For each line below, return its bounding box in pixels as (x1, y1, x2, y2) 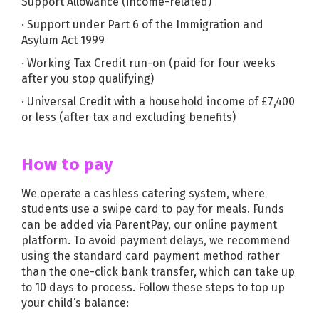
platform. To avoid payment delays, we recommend (21, 234, 291, 247)
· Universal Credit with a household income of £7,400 (21, 95, 295, 108)
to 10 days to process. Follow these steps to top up (21, 281, 285, 294)
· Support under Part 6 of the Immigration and (21, 18, 263, 31)
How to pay (21, 155, 113, 174)
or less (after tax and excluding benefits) (21, 110, 236, 124)
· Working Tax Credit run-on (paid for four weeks (21, 56, 276, 70)
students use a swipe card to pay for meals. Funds (21, 202, 284, 216)
